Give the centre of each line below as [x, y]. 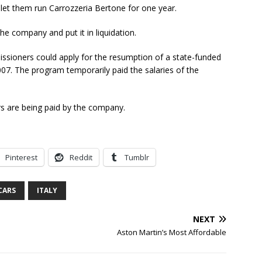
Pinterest [21, 157]
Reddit [81, 157]
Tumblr [137, 157]
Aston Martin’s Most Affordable [172, 232]
